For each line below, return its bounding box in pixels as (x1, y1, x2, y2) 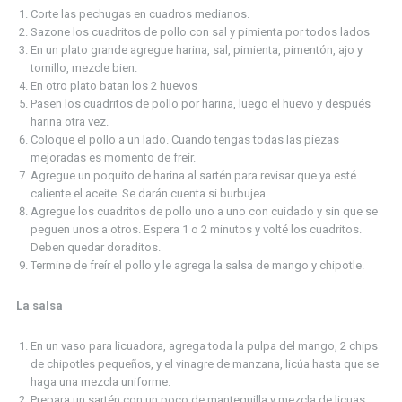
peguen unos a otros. (30, 222, 144, 236)
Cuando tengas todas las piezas (170, 132, 339, 146)
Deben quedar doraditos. (30, 240, 161, 254)
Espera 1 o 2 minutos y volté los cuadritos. (143, 222, 362, 236)
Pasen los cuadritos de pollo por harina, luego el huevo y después (30, 96, 371, 110)
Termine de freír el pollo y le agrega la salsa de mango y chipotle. (30, 258, 364, 272)
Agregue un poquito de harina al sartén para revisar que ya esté (30, 168, 356, 182)
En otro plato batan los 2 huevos (30, 78, 197, 92)
